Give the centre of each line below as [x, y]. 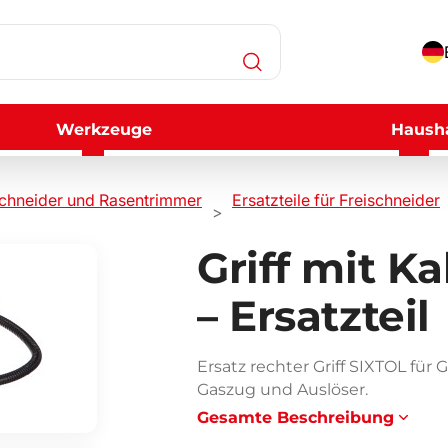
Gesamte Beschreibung [295, 417]
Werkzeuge [104, 129]
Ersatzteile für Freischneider [336, 200]
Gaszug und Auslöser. [282, 389]
